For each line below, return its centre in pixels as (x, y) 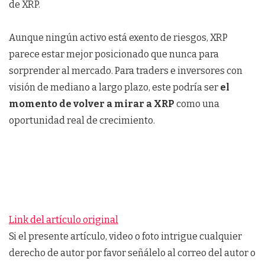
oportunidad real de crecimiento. (82, 121)
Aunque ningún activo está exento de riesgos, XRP (118, 38)
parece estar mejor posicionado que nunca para (114, 54)
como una (197, 104)
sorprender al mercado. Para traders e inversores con (126, 71)
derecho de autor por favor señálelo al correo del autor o (132, 253)
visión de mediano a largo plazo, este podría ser (114, 88)
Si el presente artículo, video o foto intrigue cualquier (125, 237)
